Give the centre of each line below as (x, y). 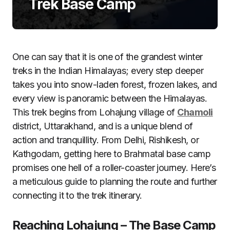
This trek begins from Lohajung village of (95, 112)
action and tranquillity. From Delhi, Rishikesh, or (106, 140)
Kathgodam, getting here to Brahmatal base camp (112, 154)
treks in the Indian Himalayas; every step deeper (108, 71)
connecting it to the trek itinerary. (77, 195)
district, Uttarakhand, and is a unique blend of (103, 126)
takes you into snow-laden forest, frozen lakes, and (115, 84)
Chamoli (195, 112)
